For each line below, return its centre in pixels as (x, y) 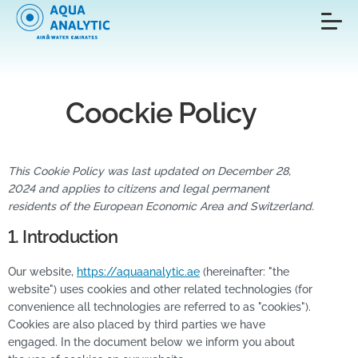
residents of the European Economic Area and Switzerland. (161, 206)
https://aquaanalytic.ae (138, 272)
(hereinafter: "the (245, 272)
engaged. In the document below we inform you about (151, 342)
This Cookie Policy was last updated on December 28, (149, 171)
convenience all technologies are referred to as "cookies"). (159, 307)
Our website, (42, 272)
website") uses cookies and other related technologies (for (160, 289)
